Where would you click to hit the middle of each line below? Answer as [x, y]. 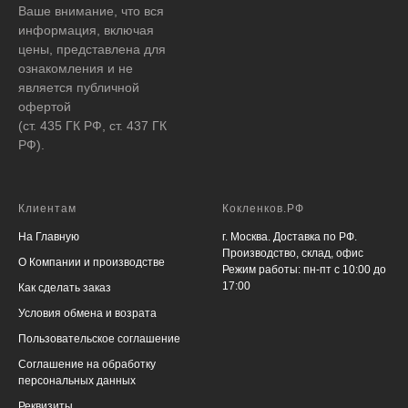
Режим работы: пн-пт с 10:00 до [304, 269]
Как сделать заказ [65, 287]
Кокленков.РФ [263, 208]
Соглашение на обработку [87, 364]
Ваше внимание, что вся [91, 10]
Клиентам [47, 208]
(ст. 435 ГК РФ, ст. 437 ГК [92, 125]
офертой [45, 106]
